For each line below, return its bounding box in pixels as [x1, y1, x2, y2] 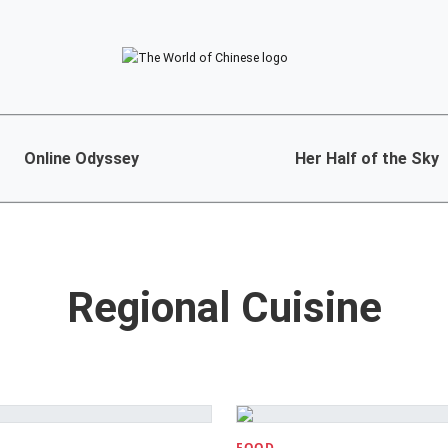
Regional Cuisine [66, 283, 382, 332]
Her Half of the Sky [294, 149, 439, 169]
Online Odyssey [24, 149, 139, 169]
